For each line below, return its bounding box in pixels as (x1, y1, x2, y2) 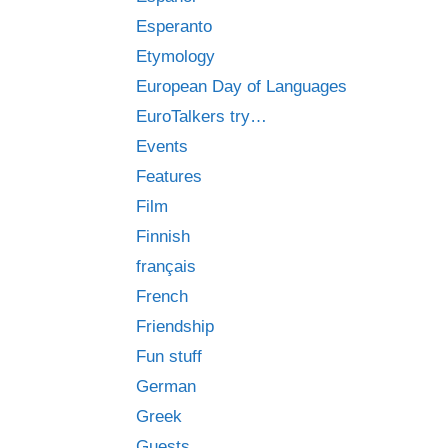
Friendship (136, 317, 214, 336)
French (136, 287, 188, 306)
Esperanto (136, 17, 212, 36)
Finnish (136, 227, 190, 246)
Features (136, 167, 202, 186)
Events (136, 137, 188, 156)
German (136, 377, 196, 396)
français (136, 257, 196, 276)
